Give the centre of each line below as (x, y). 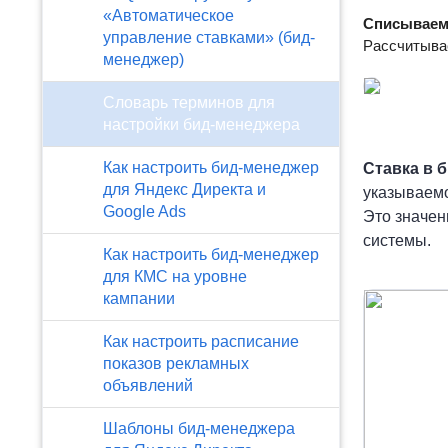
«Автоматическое (168, 15)
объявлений (148, 385)
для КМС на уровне (175, 276)
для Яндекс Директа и (184, 189)
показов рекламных (176, 363)
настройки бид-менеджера (201, 124)
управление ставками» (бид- (209, 37)
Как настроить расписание (201, 341)
